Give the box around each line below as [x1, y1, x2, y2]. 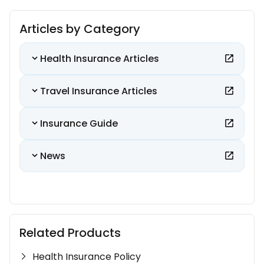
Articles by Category [19, 20, 140, 37]
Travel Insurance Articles [40, 84, 157, 98]
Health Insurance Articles [40, 51, 159, 65]
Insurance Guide [40, 116, 118, 130]
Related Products [19, 224, 121, 241]
